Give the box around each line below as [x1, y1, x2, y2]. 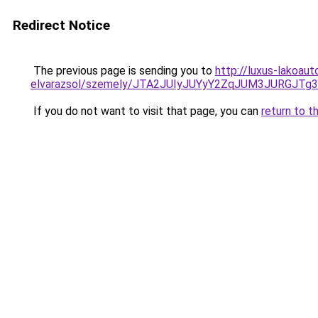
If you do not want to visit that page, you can [31, 104, 261, 118]
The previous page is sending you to [31, 64, 215, 77]
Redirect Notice [13, 17, 110, 33]
